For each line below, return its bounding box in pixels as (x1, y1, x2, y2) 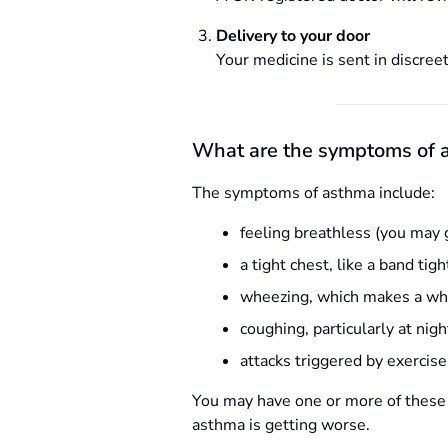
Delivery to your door (216, 25, 370, 47)
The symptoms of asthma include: (192, 182, 435, 204)
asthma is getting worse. (192, 414, 370, 436)
